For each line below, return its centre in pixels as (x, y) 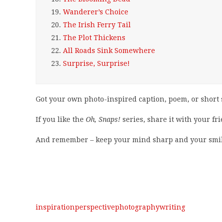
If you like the (61, 119)
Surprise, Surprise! (96, 63)
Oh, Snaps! (103, 119)
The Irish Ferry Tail (97, 25)
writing (172, 207)
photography (137, 207)
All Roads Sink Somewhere (109, 51)
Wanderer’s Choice (96, 12)
